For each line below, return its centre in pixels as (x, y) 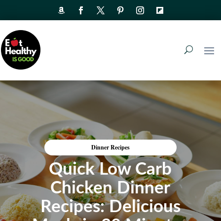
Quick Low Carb (110, 169)
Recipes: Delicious (110, 207)
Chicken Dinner (110, 188)
